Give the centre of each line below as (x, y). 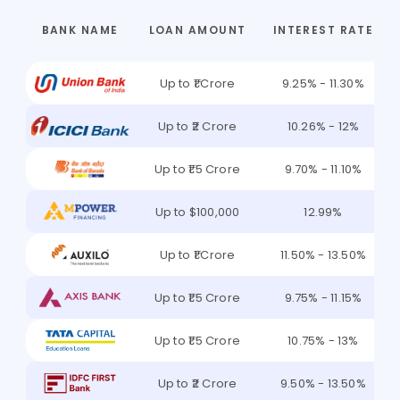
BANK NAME (80, 29)
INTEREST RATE (323, 29)
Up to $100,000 (197, 212)
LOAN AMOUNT (197, 29)
